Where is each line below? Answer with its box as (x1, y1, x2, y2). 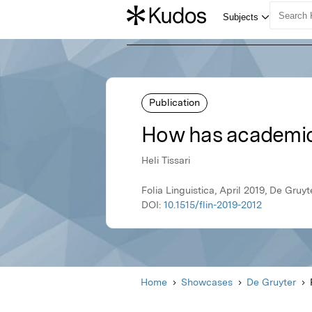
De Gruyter (247, 276, 296, 288)
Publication (149, 96, 200, 108)
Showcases (181, 276, 233, 288)
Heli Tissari (141, 155, 190, 166)
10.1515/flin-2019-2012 (164, 199, 262, 211)
